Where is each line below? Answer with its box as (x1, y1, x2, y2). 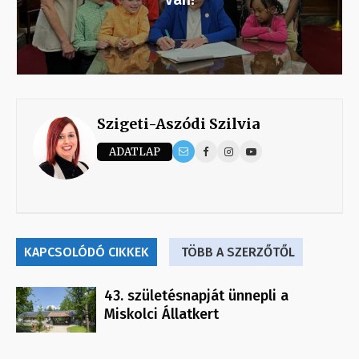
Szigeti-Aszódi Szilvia (97, 115, 260, 134)
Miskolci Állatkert (104, 305, 219, 324)
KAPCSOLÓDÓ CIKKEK (24, 244, 149, 260)
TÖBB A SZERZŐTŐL (181, 244, 295, 260)
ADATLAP (109, 144, 160, 159)
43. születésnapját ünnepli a (104, 287, 288, 305)
